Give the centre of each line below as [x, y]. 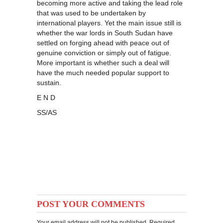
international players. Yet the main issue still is [109, 23]
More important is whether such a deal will [103, 63]
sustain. [49, 83]
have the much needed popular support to [103, 73]
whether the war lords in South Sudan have [105, 33]
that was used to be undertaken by [91, 13]
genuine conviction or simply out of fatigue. [104, 53]
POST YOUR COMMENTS [91, 204]
